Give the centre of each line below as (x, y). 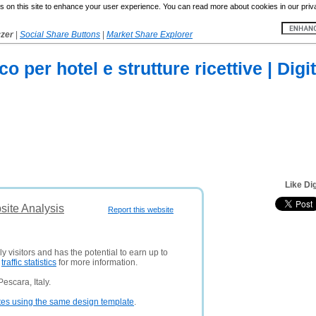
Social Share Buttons (60, 35)
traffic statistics (29, 262)
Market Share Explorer (150, 35)
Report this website (141, 209)
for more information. (97, 262)
